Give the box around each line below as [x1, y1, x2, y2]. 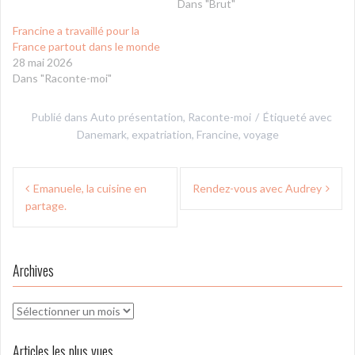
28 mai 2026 [13, 55, 72, 69]
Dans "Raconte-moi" [13, 71, 112, 85]
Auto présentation [90, 109, 183, 124]
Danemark [76, 127, 127, 141]
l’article [12, 213, 71, 250]
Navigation [12, 161, 98, 197]
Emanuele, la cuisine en [33, 181, 147, 195]
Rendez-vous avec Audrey [193, 181, 322, 195]
